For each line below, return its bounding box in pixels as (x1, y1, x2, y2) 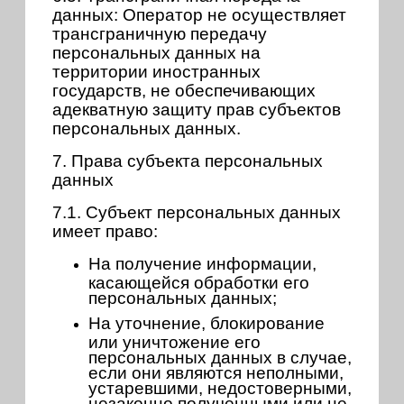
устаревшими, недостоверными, (88, 379, 352, 395)
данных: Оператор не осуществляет (52, 5, 346, 25)
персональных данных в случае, (88, 348, 352, 364)
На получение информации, (88, 254, 317, 274)
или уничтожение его (88, 333, 261, 349)
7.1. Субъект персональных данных (52, 203, 341, 223)
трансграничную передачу (52, 24, 267, 44)
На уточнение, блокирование (88, 314, 325, 334)
